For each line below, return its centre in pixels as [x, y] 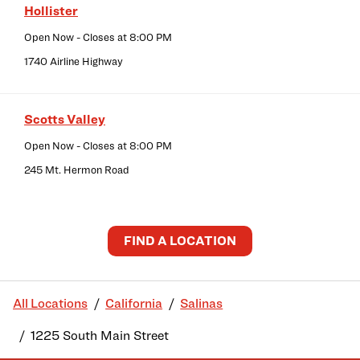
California [134, 304]
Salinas [202, 304]
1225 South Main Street [100, 336]
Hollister [51, 11]
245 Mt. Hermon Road [77, 170]
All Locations [50, 304]
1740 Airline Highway [74, 61]
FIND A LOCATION [180, 241]
